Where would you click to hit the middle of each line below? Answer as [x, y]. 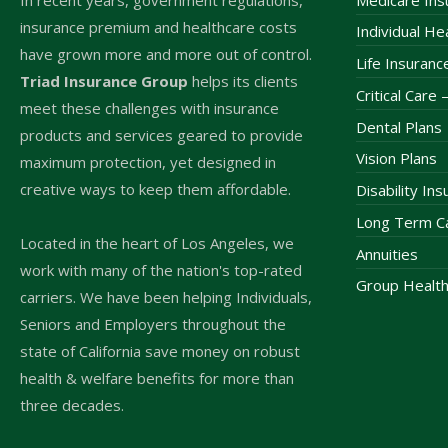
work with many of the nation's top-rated [161, 269]
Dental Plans [399, 126]
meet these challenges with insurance [149, 107]
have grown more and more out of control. [166, 53]
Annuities [387, 253]
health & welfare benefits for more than [157, 377]
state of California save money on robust [160, 350]
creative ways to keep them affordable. [155, 188]
